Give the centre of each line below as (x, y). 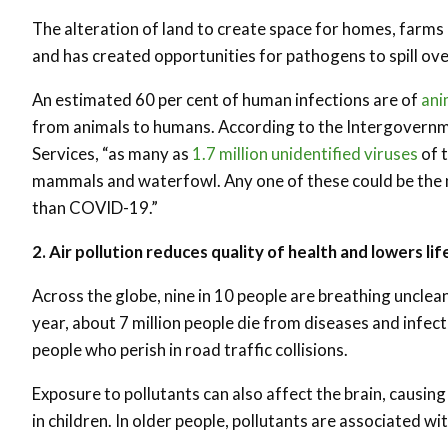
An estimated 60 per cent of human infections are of (226, 99)
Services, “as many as (112, 153)
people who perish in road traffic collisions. (190, 349)
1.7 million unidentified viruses (305, 153)
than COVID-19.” (95, 207)
